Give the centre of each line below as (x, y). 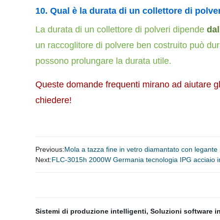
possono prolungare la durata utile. (103, 61)
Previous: (50, 149)
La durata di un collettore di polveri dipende (120, 29)
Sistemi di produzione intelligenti (91, 211)
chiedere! (54, 100)
